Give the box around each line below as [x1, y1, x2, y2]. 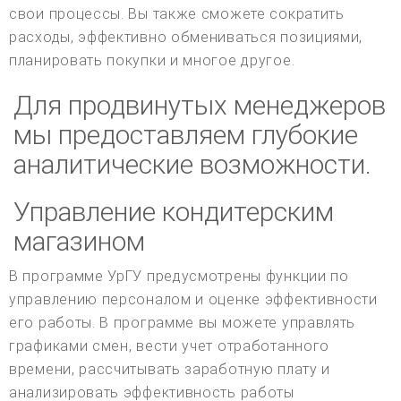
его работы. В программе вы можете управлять [9, 314, 356, 332]
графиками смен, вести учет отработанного [9, 337, 330, 355]
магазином [13, 226, 145, 258]
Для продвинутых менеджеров [13, 90, 386, 122]
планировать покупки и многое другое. [9, 52, 295, 70]
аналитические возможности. [13, 149, 371, 181]
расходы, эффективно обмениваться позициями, [9, 29, 363, 47]
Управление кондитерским [13, 196, 334, 228]
